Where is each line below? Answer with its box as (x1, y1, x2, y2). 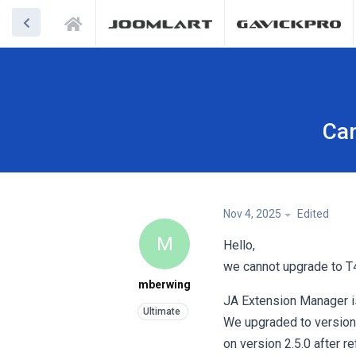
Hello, (223, 238, 255, 253)
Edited (297, 207, 329, 220)
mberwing (138, 278, 191, 291)
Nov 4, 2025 (223, 207, 281, 220)
